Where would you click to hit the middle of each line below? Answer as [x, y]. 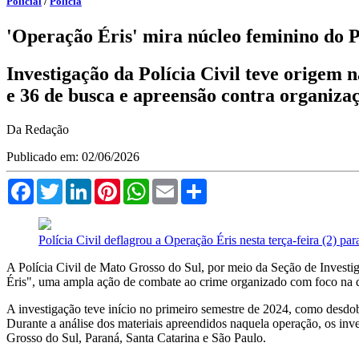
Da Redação [38, 129]
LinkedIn [115, 184]
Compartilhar [240, 184]
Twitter [81, 184]
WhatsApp [176, 184]
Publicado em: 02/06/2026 [73, 156]
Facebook [58, 184]
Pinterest [142, 184]
